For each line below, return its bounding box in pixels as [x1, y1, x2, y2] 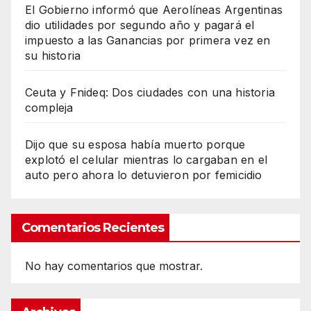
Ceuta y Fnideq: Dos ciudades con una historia [25, 85, 276, 100]
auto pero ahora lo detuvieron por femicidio [25, 168, 262, 183]
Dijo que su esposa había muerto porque [25, 137, 246, 152]
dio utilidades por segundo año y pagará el [25, 18, 255, 33]
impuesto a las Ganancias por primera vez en [25, 33, 271, 48]
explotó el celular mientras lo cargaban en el [25, 153, 268, 167]
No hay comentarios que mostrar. [25, 258, 203, 273]
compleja [25, 101, 74, 115]
